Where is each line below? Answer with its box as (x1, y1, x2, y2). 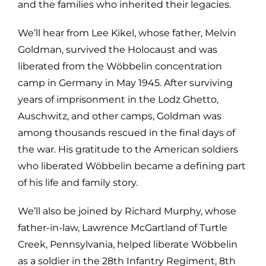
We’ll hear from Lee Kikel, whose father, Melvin (18, 27, 236, 39)
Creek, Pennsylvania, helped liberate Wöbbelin (18, 238, 237, 250)
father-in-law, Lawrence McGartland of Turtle (18, 221, 227, 233)
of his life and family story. (18, 176, 138, 188)
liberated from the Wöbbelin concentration (18, 60, 222, 72)
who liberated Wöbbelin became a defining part (18, 160, 246, 172)
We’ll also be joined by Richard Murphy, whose (18, 205, 236, 217)
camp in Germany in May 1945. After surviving (18, 77, 233, 88)
